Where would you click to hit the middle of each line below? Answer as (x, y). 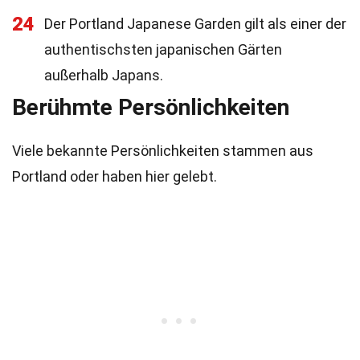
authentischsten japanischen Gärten (163, 49)
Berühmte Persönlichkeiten (151, 107)
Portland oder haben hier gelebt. (115, 176)
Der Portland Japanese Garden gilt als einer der (195, 24)
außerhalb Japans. (104, 75)
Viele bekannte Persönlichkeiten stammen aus (163, 151)
